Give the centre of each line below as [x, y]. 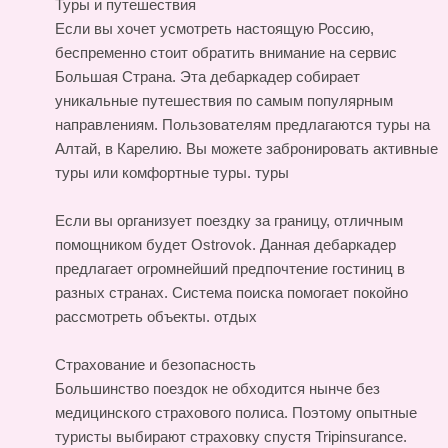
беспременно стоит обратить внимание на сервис [226, 52]
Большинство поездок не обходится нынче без [217, 388]
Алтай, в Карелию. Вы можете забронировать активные [246, 148]
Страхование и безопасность [155, 364]
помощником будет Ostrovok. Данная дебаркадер [225, 244]
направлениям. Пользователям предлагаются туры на [242, 124]
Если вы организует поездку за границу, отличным [229, 220]
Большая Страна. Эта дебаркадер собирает [207, 76]
